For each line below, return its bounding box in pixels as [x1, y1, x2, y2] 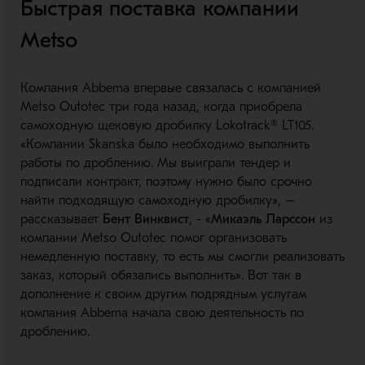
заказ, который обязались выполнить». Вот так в [20, 268, 301, 283]
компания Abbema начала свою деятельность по [20, 306, 304, 320]
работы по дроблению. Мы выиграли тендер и [20, 156, 291, 170]
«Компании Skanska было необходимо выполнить [20, 137, 310, 152]
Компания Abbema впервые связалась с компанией [20, 81, 321, 95]
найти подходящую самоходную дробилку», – [20, 193, 295, 208]
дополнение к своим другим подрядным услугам [20, 287, 306, 301]
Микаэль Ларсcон [210, 212, 315, 226]
